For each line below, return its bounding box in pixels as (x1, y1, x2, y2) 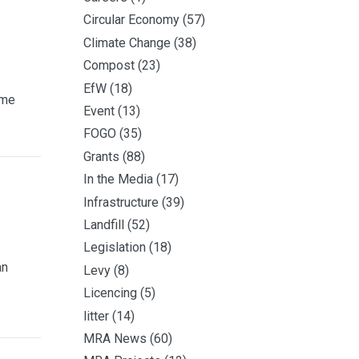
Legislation (83, 240, 146, 256)
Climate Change (83, 34, 171, 50)
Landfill (83, 216, 124, 232)
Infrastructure (83, 194, 159, 210)
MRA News (83, 330, 147, 346)
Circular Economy (83, 12, 179, 28)
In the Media (83, 171, 153, 188)
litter (83, 308, 109, 324)
